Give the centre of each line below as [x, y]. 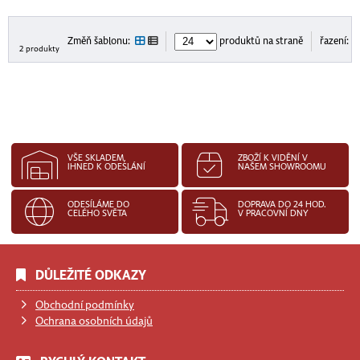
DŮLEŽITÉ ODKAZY [91, 276]
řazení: [336, 41]
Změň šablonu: [101, 41]
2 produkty [39, 49]
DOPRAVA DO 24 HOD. [282, 205]
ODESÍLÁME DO [99, 205]
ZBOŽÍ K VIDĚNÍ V [273, 158]
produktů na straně [260, 41]
